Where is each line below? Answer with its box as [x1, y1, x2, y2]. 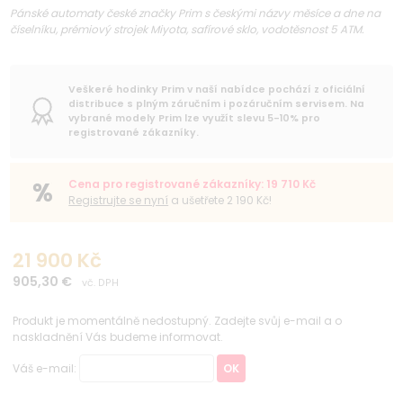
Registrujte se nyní [68, 192, 169, 208]
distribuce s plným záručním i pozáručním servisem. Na [68, 96, 365, 111]
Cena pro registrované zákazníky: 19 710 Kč [68, 175, 317, 192]
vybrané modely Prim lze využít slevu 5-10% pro [68, 111, 321, 125]
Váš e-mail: [13, 360, 80, 376]
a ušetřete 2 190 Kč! [168, 192, 273, 208]
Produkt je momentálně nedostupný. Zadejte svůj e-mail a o [13, 312, 343, 328]
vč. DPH [82, 275, 120, 290]
